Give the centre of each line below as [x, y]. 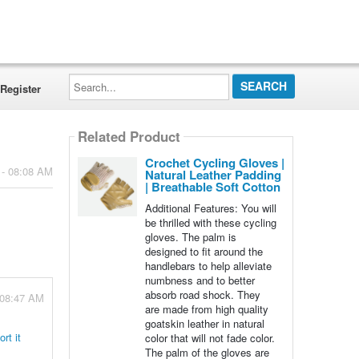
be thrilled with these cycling [210, 222]
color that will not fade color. [210, 338]
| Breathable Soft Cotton [212, 187]
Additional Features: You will [210, 208]
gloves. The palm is [190, 237]
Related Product [129, 137]
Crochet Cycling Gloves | [214, 163]
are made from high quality [206, 309]
